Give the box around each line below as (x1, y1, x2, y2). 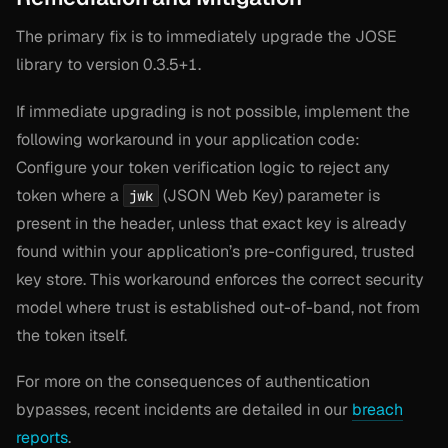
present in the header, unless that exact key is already (16, 212, 407, 234)
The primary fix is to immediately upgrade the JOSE (16, 26, 397, 48)
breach (352, 398, 403, 420)
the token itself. (16, 324, 127, 346)
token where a (16, 184, 123, 206)
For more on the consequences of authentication (16, 370, 370, 392)
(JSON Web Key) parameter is (158, 184, 380, 206)
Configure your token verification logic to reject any (16, 156, 390, 178)
